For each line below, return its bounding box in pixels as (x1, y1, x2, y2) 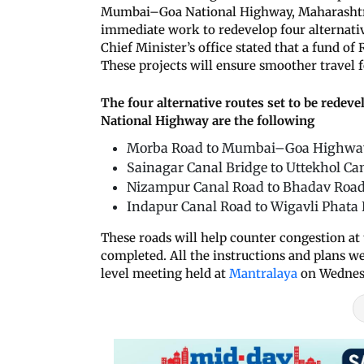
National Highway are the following (101, 112, 314, 128)
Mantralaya (229, 265, 301, 281)
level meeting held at (101, 265, 229, 281)
